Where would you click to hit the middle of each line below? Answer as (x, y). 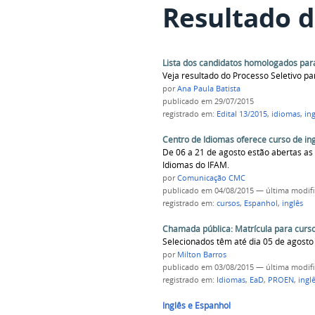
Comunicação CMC (211, 178)
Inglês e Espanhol (196, 305)
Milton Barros (201, 254)
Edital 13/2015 (242, 114)
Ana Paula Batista (208, 89)
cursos (228, 204)
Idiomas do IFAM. (195, 165)
